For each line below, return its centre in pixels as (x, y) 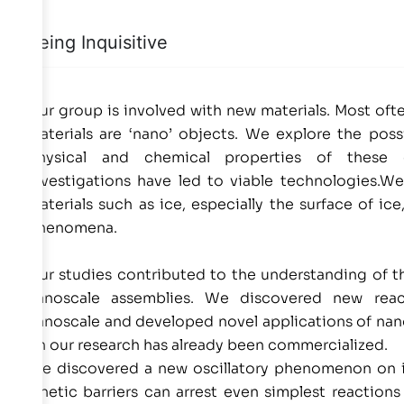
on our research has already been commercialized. (207, 344)
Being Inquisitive (97, 42)
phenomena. (72, 227)
